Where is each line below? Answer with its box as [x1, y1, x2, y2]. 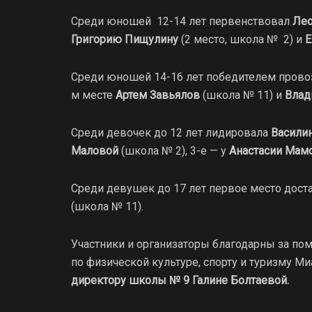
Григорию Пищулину [71, 32, 178, 46]
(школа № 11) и [200, 88, 285, 102]
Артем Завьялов [116, 88, 200, 102]
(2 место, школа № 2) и [178, 32, 305, 46]
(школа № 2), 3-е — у [118, 143, 229, 157]
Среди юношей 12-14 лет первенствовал [71, 14, 292, 28]
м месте [71, 88, 116, 102]
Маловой [71, 143, 118, 157]
